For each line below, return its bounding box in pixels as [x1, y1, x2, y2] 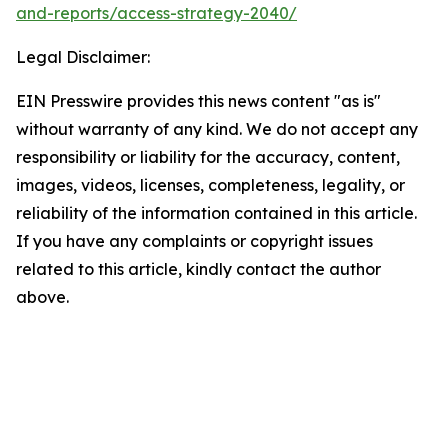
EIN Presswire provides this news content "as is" [16, 91, 381, 111]
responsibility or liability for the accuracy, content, [16, 147, 400, 167]
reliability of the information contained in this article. [16, 203, 417, 223]
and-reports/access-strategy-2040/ [16, 3, 297, 23]
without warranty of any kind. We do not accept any [16, 119, 418, 139]
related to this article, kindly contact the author [16, 259, 381, 279]
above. [16, 287, 69, 307]
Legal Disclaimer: [16, 47, 150, 67]
